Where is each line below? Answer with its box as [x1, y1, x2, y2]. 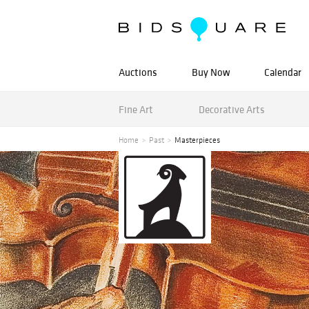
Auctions [119, 66, 157, 79]
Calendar [264, 66, 301, 79]
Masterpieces [175, 135, 220, 145]
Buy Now [192, 66, 230, 79]
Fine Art [119, 102, 153, 116]
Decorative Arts [198, 102, 265, 116]
